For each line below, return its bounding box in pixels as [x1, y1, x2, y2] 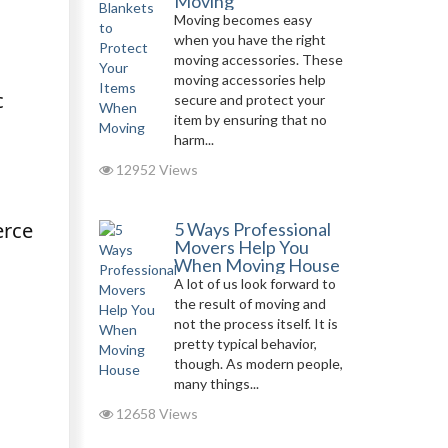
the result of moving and [173, 295, 326, 312]
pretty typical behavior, [173, 335, 317, 352]
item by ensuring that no [173, 111, 327, 128]
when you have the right [173, 31, 326, 48]
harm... [173, 131, 214, 148]
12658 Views [112, 405, 198, 422]
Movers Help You [173, 236, 309, 258]
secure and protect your [173, 91, 325, 108]
